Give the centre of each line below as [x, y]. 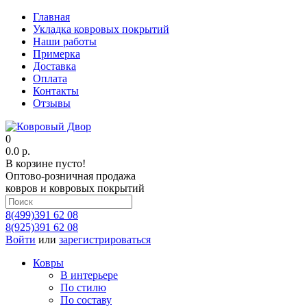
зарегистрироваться [105, 240]
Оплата [50, 78]
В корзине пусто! [46, 163]
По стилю [83, 287]
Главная [51, 17]
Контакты [56, 91]
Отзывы [52, 103]
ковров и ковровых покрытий [75, 188]
